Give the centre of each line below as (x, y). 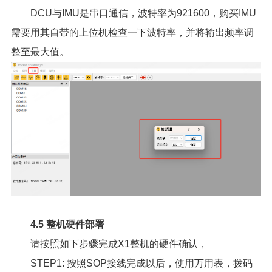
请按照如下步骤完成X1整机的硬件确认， (119, 244)
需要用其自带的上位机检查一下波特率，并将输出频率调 (132, 33)
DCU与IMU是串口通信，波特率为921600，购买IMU (143, 13)
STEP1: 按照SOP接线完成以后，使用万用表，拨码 (141, 263)
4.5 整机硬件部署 (67, 225)
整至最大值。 (40, 52)
